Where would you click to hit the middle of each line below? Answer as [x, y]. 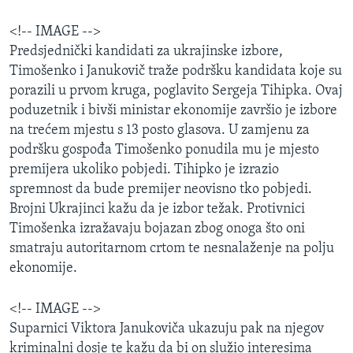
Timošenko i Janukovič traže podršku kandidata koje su [176, 72]
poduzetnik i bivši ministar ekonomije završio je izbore [173, 111]
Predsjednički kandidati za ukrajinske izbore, [146, 52]
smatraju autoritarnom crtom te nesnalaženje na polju [172, 249]
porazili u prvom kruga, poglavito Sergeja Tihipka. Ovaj [176, 91]
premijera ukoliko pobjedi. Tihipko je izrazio [144, 170]
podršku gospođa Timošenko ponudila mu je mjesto [164, 150]
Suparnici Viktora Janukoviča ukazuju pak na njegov [167, 329]
